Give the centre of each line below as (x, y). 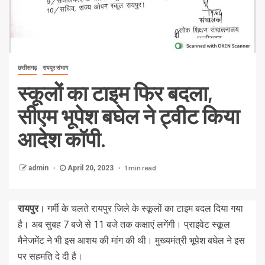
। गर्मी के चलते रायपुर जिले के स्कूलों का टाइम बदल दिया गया (141, 209)
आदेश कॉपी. (62, 139)
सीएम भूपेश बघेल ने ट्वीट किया (129, 116)
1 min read (140, 168)
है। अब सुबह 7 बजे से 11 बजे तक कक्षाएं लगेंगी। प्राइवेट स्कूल (124, 225)
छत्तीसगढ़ (27, 68)
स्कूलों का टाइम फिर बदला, (116, 93)
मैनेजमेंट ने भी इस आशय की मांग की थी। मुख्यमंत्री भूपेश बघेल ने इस (131, 241)
